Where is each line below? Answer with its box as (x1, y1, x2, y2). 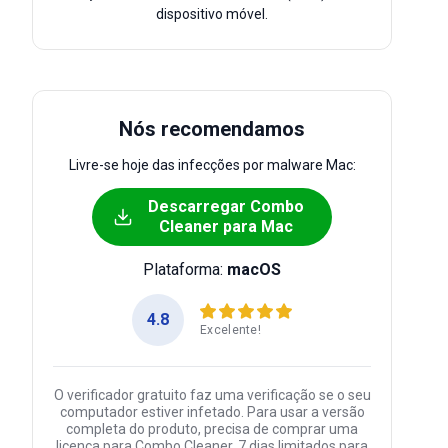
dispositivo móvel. (156, 6, 268, 22)
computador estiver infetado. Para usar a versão (59, 404, 365, 420)
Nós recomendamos (119, 117, 305, 141)
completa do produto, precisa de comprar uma (66, 421, 358, 437)
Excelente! (200, 322, 261, 337)
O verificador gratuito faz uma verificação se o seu (53, 387, 371, 403)
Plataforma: (143, 260, 227, 279)
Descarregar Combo (148, 197, 304, 216)
